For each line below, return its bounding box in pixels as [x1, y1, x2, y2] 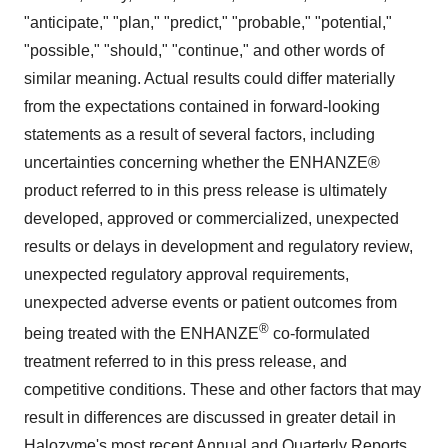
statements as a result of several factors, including [24, 125, 375, 143]
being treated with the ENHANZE [24, 324, 259, 342]
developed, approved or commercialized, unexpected [24, 209, 399, 227]
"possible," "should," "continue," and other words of [24, 41, 384, 59]
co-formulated [269, 324, 370, 342]
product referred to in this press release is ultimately [24, 181, 387, 199]
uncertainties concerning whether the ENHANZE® [24, 153, 380, 171]
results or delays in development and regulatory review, [24, 237, 413, 255]
